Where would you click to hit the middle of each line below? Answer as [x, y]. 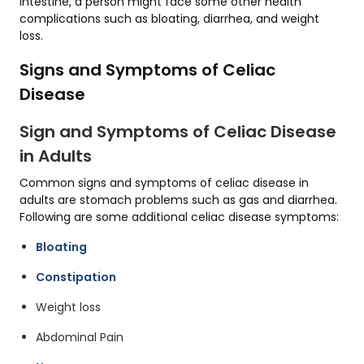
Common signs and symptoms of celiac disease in [164, 183]
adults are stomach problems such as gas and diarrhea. [178, 200]
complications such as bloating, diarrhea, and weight [169, 19]
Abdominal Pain [80, 337]
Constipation [76, 277]
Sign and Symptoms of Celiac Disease [178, 132]
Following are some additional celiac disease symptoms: [179, 217]
